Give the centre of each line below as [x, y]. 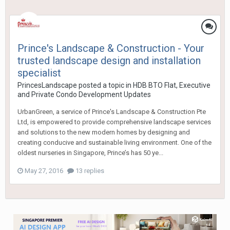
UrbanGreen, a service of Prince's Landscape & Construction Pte [112, 112]
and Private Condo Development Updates [84, 95]
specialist [39, 73]
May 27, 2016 [44, 171]
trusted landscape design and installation [109, 61]
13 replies [89, 171]
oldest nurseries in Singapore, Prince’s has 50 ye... [90, 153]
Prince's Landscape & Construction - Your [111, 49]
